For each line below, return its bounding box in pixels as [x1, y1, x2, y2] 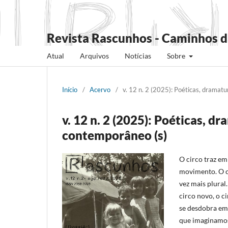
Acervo [90, 85, 110, 94]
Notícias [125, 51, 151, 60]
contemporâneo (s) [62, 127, 167, 142]
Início [62, 85, 77, 94]
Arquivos [80, 51, 109, 60]
